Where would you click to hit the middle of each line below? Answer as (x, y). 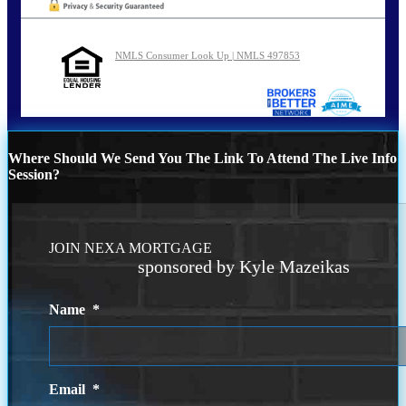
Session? (34, 175)
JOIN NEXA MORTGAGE (131, 247)
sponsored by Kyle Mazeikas (244, 266)
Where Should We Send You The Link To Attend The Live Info (203, 159)
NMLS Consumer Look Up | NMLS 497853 (208, 56)
